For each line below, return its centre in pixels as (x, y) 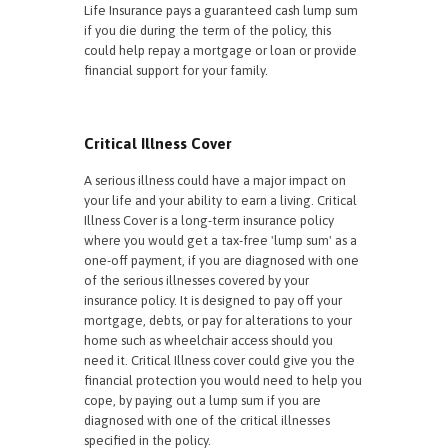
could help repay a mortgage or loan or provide (220, 50)
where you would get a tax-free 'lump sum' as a (220, 240)
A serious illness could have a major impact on (215, 180)
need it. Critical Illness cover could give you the (219, 360)
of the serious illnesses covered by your (196, 280)
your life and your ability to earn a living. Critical (220, 200)
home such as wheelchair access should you (208, 340)
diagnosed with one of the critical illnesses (207, 420)
